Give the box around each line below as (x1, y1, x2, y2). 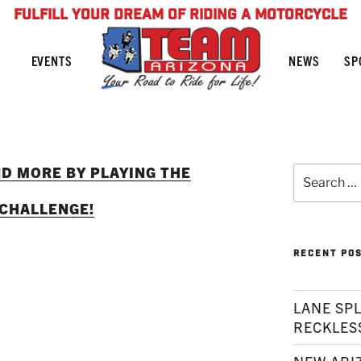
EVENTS (31, 52, 73, 68)
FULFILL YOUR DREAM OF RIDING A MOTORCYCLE (14, 6, 347, 27)
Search (293, 164, 333, 179)
